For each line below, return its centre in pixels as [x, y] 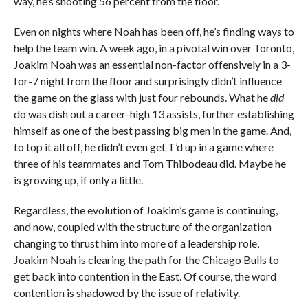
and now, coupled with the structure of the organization [142, 227]
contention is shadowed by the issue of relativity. [126, 293]
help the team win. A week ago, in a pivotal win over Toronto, [154, 48]
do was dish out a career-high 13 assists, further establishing [154, 114]
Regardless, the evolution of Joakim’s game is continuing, [145, 210]
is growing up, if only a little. [78, 180]
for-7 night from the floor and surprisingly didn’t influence [147, 81]
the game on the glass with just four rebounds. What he [142, 97]
